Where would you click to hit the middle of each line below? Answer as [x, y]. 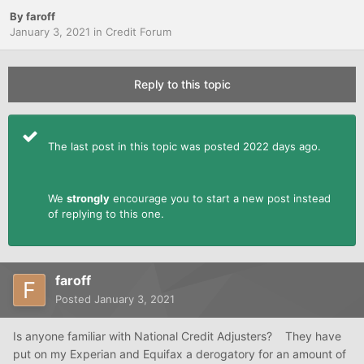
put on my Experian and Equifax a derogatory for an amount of [180, 354]
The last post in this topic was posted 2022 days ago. [186, 147]
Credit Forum [139, 32]
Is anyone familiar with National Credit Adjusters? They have [177, 336]
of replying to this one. [106, 214]
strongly [88, 199]
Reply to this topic [182, 84]
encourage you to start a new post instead [220, 199]
